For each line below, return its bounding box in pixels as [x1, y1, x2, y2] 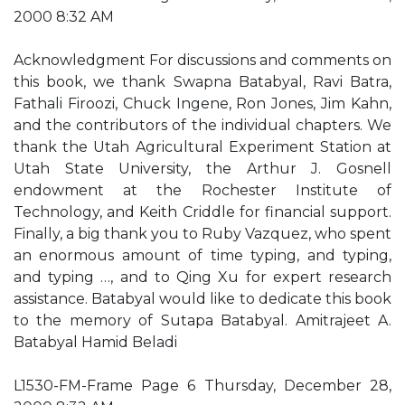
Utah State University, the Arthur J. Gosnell [14, 160, 391, 177]
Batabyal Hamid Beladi [14, 334, 177, 351]
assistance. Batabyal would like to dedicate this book [14, 290, 391, 307]
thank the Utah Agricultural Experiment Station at [14, 138, 391, 155]
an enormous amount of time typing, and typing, [14, 247, 391, 264]
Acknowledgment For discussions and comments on [14, 52, 391, 69]
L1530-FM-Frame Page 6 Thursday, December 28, [14, 377, 391, 394]
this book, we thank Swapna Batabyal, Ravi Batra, [14, 73, 391, 90]
